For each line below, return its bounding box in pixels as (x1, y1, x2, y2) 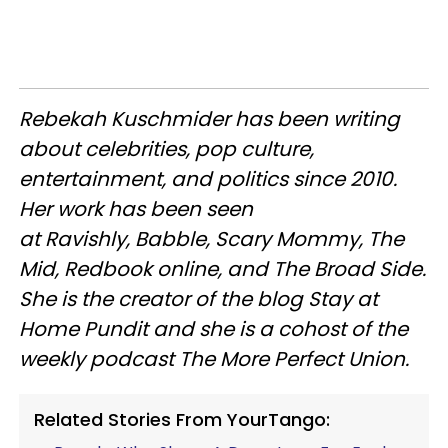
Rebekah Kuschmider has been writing (19, 104, 400, 133)
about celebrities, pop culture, (19, 134, 314, 163)
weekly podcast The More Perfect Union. (19, 344, 409, 373)
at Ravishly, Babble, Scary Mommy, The (19, 224, 404, 253)
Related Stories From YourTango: (34, 406, 330, 432)
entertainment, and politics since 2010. (19, 164, 397, 193)
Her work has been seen (19, 194, 253, 223)
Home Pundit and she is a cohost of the (19, 314, 408, 343)
